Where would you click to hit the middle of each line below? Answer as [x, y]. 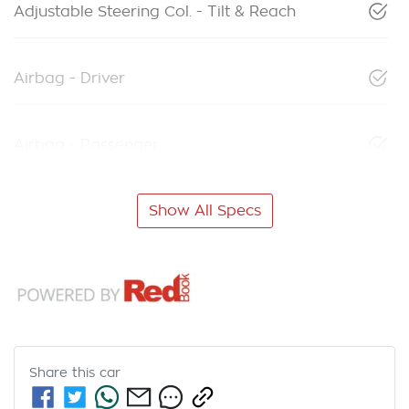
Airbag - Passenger [86, 146]
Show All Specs [204, 211]
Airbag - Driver [69, 79]
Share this [64, 373]
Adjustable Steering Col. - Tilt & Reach [155, 12]
